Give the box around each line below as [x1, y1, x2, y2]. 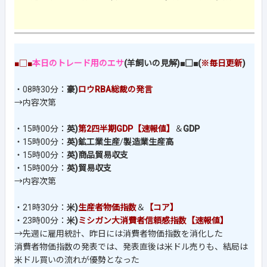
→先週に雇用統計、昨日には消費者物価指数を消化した [14, 229, 223, 239]
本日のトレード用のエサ [32, 58, 124, 69]
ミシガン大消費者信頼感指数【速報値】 [78, 216, 228, 226]
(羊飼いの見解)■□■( [124, 58, 201, 69]
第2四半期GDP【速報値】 [78, 124, 175, 134]
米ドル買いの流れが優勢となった [14, 255, 139, 265]
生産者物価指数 [78, 203, 136, 213]
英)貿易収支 [67, 163, 111, 173]
